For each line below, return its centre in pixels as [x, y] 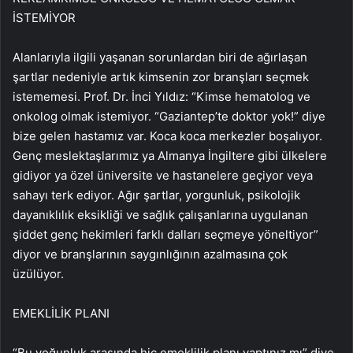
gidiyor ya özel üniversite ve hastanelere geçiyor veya [163, 176]
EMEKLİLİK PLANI [61, 314]
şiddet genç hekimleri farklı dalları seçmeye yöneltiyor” [165, 235]
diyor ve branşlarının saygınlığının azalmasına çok [150, 255]
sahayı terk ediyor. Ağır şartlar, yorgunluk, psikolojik [156, 195]
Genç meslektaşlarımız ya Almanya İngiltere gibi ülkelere [170, 156]
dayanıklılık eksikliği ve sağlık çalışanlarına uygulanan [160, 215]
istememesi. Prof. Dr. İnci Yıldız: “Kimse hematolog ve [162, 97]
